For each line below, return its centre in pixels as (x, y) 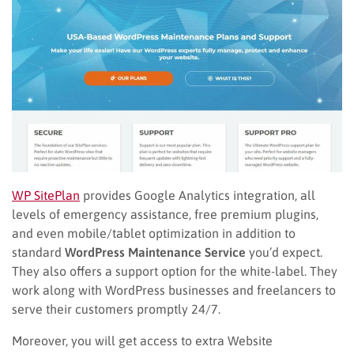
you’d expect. (284, 252)
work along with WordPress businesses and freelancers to (174, 290)
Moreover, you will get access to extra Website (142, 340)
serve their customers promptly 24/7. (116, 309)
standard (38, 252)
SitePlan (57, 195)
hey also (43, 271)
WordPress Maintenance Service (155, 252)
